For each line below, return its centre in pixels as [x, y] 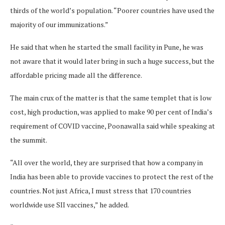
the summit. [29, 140]
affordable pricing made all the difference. [76, 75]
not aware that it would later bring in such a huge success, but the [112, 61]
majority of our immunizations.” [59, 24]
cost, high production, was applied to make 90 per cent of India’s [111, 111]
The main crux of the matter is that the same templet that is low [111, 97]
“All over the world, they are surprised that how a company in [106, 162]
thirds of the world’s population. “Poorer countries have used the [112, 10]
